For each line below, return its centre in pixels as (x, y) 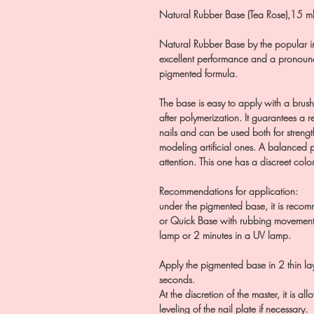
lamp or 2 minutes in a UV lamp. (225, 235)
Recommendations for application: (228, 191)
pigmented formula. (198, 73)
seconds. (177, 279)
